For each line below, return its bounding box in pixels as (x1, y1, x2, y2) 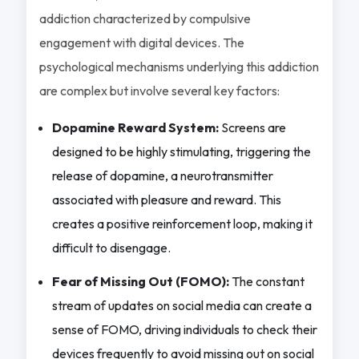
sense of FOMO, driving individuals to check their (51, 321, 317, 337)
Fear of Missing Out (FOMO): (51, 272, 229, 289)
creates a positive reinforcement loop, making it (51, 215, 313, 232)
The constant (228, 272, 305, 289)
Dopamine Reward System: (51, 119, 219, 135)
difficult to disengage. (51, 239, 171, 256)
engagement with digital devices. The (38, 34, 244, 50)
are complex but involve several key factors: (38, 82, 280, 99)
